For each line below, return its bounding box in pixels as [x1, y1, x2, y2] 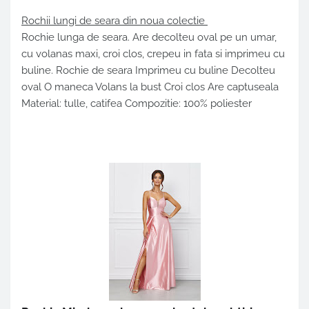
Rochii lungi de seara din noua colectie [21, 14, 208, 28]
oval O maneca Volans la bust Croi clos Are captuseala [21, 81, 279, 94]
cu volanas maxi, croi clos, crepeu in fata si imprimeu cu [21, 48, 285, 61]
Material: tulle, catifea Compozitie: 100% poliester [21, 97, 252, 110]
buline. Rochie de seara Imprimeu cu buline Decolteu [21, 64, 275, 77]
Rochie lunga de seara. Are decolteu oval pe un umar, [21, 31, 277, 44]
